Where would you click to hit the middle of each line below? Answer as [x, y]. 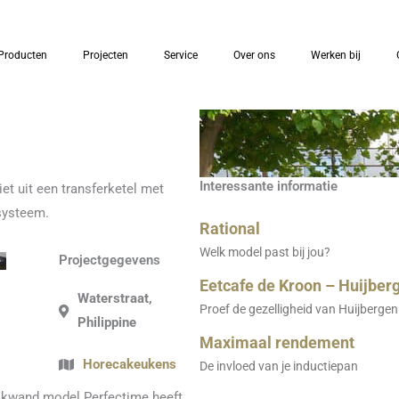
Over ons [255, 55]
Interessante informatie [269, 187]
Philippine [107, 323]
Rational [230, 229]
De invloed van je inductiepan [279, 366]
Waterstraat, [115, 299]
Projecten [106, 55]
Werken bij [336, 55]
